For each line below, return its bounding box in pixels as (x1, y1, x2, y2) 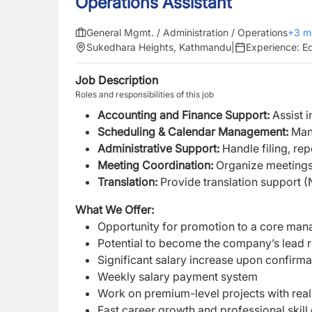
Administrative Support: (97, 141, 222, 155)
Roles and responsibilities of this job (75, 89, 214, 100)
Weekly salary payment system (97, 270, 258, 283)
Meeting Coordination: (97, 158, 216, 172)
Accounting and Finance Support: (97, 108, 272, 122)
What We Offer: (75, 203, 154, 217)
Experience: (246, 41, 302, 53)
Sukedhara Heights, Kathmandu (86, 41, 231, 53)
